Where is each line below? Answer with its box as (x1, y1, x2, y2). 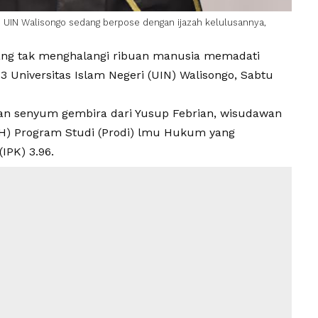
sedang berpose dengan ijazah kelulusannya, (66, 17, 266, 28)
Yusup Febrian (135, 106, 214, 121)
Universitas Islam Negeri (11, 68, 144, 82)
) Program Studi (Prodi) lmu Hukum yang (6, 126, 235, 140)
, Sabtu (234, 68, 273, 82)
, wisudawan (214, 106, 282, 121)
